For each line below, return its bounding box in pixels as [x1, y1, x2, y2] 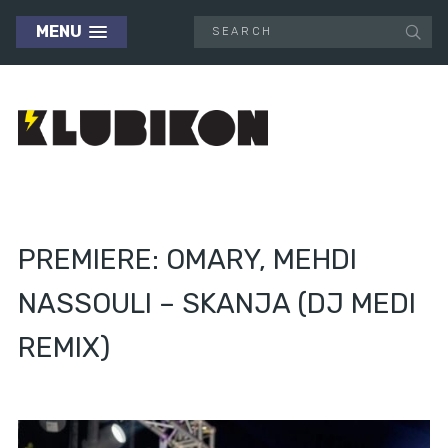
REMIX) [18, 331, 110, 365]
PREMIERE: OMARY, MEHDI [18, 243, 357, 277]
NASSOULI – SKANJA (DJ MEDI [18, 287, 416, 321]
